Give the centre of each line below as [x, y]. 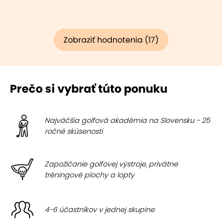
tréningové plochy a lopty [89, 175]
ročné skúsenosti [74, 131]
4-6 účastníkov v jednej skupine [100, 210]
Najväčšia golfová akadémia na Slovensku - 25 [127, 120]
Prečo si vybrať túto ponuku [89, 89]
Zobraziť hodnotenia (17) [111, 40]
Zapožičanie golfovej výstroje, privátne [111, 164]
